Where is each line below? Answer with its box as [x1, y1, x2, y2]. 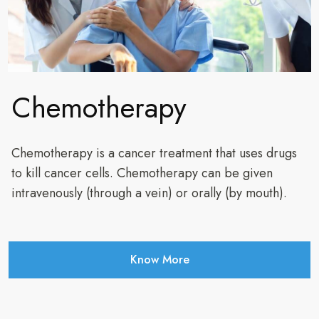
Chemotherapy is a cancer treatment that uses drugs [11, 144, 297, 163]
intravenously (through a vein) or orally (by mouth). [11, 184, 287, 203]
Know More [130, 251, 189, 268]
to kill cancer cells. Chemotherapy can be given [11, 164, 273, 183]
